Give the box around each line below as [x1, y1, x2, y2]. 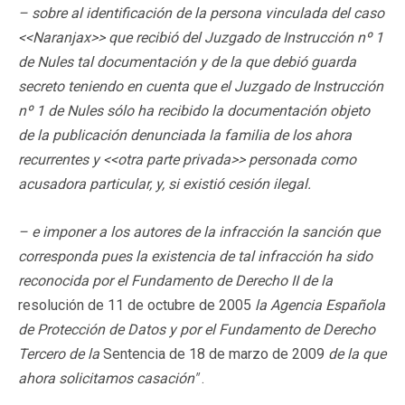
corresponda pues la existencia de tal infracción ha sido [18, 247, 372, 265]
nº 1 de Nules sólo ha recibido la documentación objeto [18, 101, 370, 119]
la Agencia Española [255, 296, 385, 314]
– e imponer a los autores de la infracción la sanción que [18, 222, 380, 240]
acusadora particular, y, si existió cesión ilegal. [18, 174, 311, 193]
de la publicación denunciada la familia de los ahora [18, 126, 352, 144]
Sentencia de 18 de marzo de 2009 [99, 344, 328, 363]
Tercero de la [18, 344, 99, 363]
